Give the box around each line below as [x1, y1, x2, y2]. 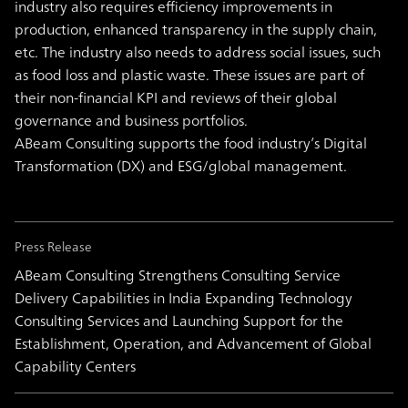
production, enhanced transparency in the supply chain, [15, 16, 377, 43]
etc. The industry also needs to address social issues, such [15, 39, 381, 66]
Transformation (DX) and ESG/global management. [15, 153, 347, 179]
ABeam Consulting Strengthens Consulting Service [15, 262, 341, 289]
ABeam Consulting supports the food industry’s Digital [15, 130, 367, 157]
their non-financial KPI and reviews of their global [15, 85, 337, 111]
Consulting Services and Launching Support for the [15, 308, 343, 334]
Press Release [15, 235, 92, 259]
